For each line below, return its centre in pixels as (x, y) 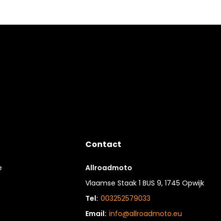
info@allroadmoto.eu (146, 214)
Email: (96, 214)
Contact (104, 145)
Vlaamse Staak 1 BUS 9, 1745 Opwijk (145, 183)
